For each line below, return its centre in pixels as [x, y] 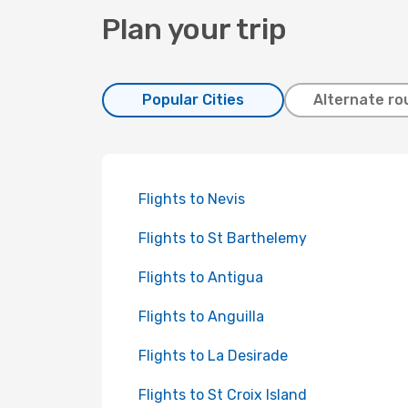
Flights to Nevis [192, 199]
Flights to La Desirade [213, 356]
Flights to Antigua [201, 277]
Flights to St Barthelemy [223, 238]
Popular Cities [193, 100]
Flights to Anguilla [201, 316]
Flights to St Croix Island [223, 395]
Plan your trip [194, 29]
